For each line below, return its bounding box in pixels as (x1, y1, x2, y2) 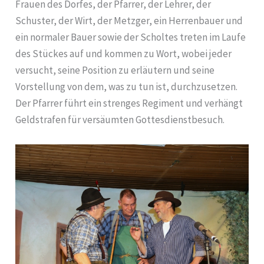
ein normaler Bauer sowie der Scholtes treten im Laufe (15, 31, 246, 44)
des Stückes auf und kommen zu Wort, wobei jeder (15, 47, 232, 61)
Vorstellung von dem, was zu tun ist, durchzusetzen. (15, 80, 238, 94)
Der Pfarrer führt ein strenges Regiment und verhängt (15, 97, 243, 110)
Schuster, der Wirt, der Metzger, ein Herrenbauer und (15, 14, 243, 28)
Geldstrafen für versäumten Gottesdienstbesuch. (15, 113, 225, 127)
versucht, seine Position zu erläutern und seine (15, 64, 215, 77)
